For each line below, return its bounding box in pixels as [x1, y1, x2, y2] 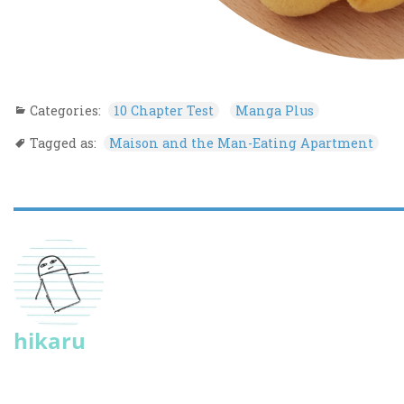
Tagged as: [29, 134, 100, 152]
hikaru [13, 325, 86, 355]
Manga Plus [234, 101, 314, 119]
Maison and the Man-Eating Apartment [108, 134, 373, 152]
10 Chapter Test [113, 101, 214, 119]
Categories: [29, 101, 105, 119]
